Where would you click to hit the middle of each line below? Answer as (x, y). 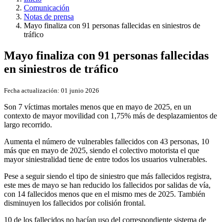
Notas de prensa (49, 17)
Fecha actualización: (32, 90)
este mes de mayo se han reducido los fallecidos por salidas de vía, (107, 185)
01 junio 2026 (79, 90)
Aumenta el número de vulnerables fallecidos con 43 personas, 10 (107, 141)
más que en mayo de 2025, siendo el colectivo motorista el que (102, 150)
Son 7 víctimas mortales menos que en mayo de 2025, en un (98, 107)
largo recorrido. (28, 124)
